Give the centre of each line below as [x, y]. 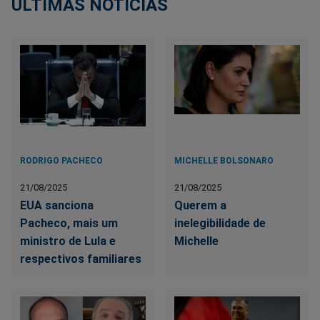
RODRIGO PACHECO [61, 161]
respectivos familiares [81, 259]
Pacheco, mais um [69, 224]
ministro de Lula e [68, 241]
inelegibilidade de [220, 224]
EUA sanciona [57, 206]
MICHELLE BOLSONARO [224, 161]
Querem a [201, 206]
